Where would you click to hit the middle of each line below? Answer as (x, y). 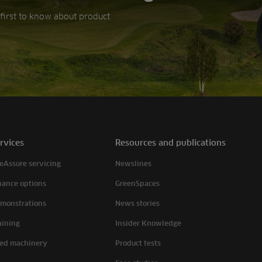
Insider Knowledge (149, 223)
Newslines (134, 164)
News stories (138, 204)
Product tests (138, 243)
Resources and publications (171, 143)
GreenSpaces (138, 184)
